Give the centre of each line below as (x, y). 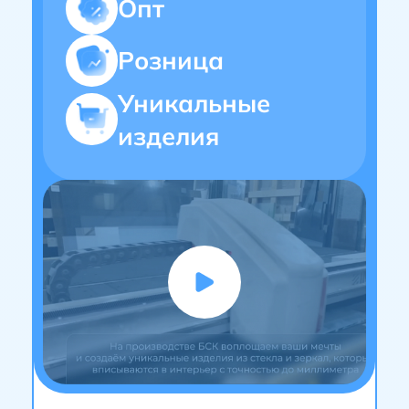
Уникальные (194, 103)
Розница (171, 60)
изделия (168, 136)
